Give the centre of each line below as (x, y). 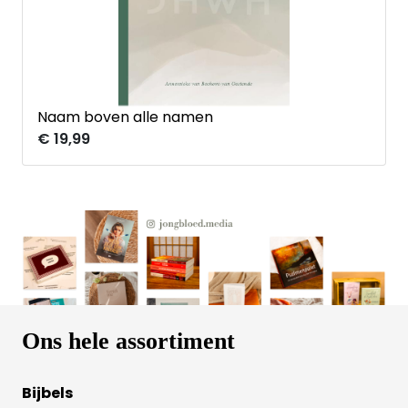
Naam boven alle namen (125, 117)
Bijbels (47, 393)
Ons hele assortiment (128, 342)
